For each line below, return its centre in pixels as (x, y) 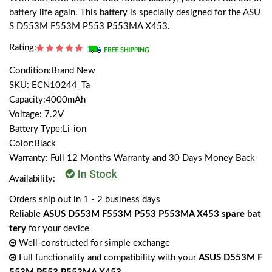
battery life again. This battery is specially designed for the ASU (135, 13)
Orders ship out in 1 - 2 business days (85, 200)
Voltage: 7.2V (36, 115)
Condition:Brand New (52, 71)
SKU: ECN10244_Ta (49, 86)
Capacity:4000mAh (47, 100)
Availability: (33, 179)
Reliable (26, 214)
